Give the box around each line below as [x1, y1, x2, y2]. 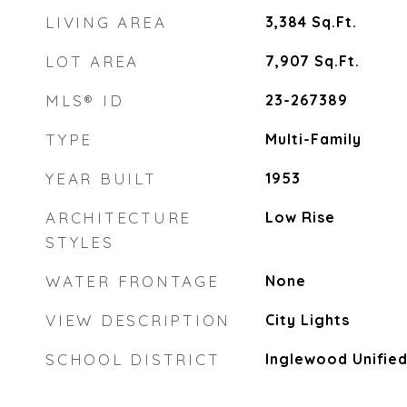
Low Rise [264, 208, 335, 226]
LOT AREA [45, 52, 139, 71]
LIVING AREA [45, 13, 167, 32]
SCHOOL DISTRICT [45, 350, 221, 369]
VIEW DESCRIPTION [45, 311, 231, 330]
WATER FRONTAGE [45, 272, 220, 291]
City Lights [264, 311, 350, 329]
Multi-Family [264, 130, 362, 148]
